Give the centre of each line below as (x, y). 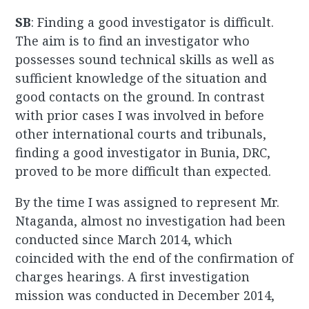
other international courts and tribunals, (141, 134)
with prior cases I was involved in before (140, 116)
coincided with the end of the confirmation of (154, 258)
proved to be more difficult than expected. (143, 171)
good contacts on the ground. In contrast (140, 97)
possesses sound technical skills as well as (145, 60)
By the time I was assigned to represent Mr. (148, 202)
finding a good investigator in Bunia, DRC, (143, 153)
